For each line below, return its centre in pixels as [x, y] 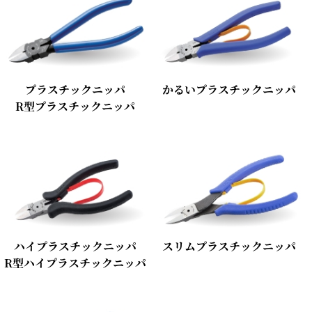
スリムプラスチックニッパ [229, 247]
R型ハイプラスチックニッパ [75, 263]
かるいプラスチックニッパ [229, 89]
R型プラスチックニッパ [75, 106]
